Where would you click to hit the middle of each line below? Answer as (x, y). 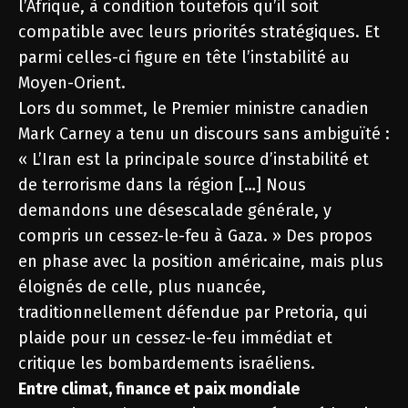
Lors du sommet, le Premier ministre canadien (194, 108)
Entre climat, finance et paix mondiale (159, 388)
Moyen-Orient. (72, 82)
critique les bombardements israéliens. (167, 363)
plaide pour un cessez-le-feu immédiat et (175, 337)
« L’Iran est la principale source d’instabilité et (194, 159)
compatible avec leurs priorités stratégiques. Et (199, 31)
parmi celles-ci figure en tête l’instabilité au (184, 57)
